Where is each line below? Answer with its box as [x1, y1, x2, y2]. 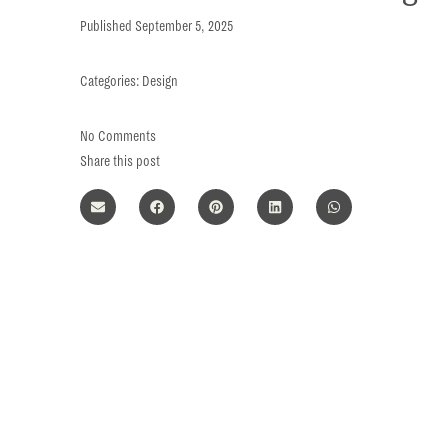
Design [142, 73, 178, 90]
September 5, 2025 [135, 18, 233, 35]
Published [80, 18, 132, 35]
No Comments [80, 128, 156, 145]
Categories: [80, 73, 139, 90]
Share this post [80, 153, 160, 170]
